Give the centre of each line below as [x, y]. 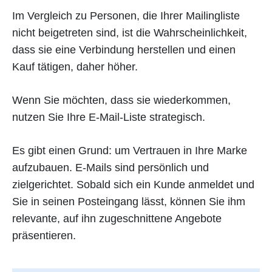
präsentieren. [46, 236]
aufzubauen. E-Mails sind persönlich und [110, 168]
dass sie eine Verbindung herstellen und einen [124, 50]
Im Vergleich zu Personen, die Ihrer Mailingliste [126, 16]
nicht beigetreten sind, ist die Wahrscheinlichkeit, [130, 33]
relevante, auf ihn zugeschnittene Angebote [117, 219]
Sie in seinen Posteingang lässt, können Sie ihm [129, 202]
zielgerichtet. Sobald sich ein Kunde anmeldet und [133, 185]
